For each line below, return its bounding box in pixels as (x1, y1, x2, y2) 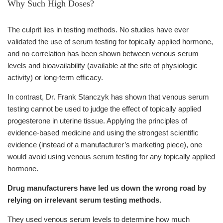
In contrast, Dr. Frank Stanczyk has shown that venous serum (7, 93, 209, 102)
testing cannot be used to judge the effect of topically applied (7, 105, 201, 113)
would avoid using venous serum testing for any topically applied (7, 152, 215, 161)
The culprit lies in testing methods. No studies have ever (7, 25, 189, 34)
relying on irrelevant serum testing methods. (7, 196, 161, 205)
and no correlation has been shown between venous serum (7, 49, 199, 58)
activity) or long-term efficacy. (7, 73, 103, 82)
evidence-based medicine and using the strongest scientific (7, 128, 199, 137)
